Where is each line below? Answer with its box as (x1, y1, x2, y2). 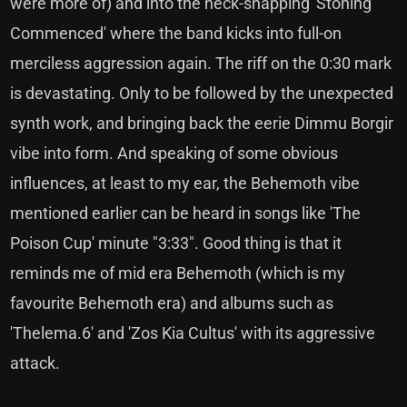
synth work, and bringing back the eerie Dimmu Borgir (10, 114, 394, 133)
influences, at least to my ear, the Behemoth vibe (10, 174, 361, 193)
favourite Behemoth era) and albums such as (10, 293, 334, 313)
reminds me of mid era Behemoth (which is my (10, 263, 346, 283)
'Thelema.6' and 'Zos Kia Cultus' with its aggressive (10, 323, 376, 342)
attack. (10, 353, 61, 372)
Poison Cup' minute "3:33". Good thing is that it (10, 233, 342, 253)
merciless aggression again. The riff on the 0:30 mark (10, 54, 392, 73)
